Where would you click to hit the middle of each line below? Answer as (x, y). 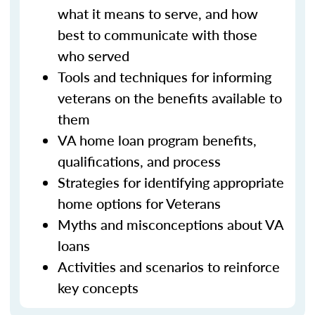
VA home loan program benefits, (157, 140)
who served (94, 56)
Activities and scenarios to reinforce (169, 266)
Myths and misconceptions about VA (171, 224)
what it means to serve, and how (158, 13)
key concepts (98, 288)
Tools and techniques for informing (165, 77)
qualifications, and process (139, 161)
